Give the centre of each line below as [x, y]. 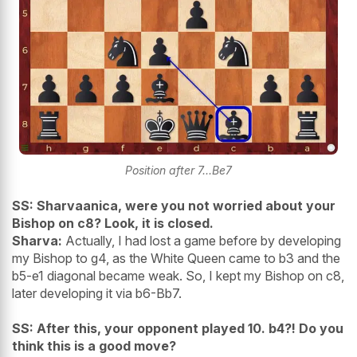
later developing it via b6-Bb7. [97, 293]
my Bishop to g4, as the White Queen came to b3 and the [176, 258]
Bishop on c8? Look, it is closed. [113, 223]
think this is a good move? [94, 345]
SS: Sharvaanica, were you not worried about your [174, 205]
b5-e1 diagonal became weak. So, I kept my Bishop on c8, [178, 275]
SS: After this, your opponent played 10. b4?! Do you [178, 328]
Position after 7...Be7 [178, 170]
